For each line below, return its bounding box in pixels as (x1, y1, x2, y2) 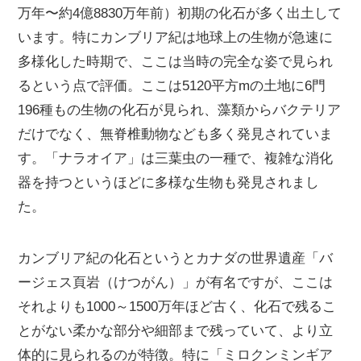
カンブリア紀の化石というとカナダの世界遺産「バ (18, 251, 334, 267)
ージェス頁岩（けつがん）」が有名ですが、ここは (18, 275, 334, 291)
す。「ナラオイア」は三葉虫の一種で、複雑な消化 (18, 151, 334, 166)
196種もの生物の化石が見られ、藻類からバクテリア (18, 102, 342, 118)
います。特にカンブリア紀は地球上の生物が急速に (18, 30, 334, 45)
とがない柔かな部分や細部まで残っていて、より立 (18, 323, 334, 339)
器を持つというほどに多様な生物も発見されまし (18, 175, 320, 190)
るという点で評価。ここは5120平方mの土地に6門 (18, 78, 326, 93)
